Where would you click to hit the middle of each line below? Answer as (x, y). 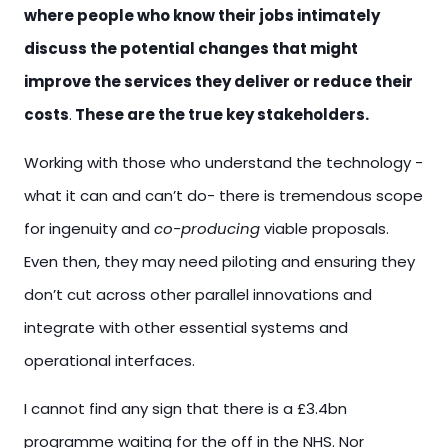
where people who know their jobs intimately (202, 15)
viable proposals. (324, 228)
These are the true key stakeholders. (220, 114)
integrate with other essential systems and (186, 327)
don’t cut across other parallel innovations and (198, 294)
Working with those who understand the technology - (223, 162)
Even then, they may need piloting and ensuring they (219, 261)
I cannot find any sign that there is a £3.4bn (185, 408)
